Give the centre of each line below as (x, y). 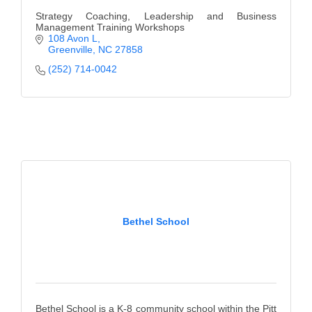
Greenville (70, 49)
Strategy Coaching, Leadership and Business (156, 16)
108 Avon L (72, 38)
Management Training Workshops (110, 27)
